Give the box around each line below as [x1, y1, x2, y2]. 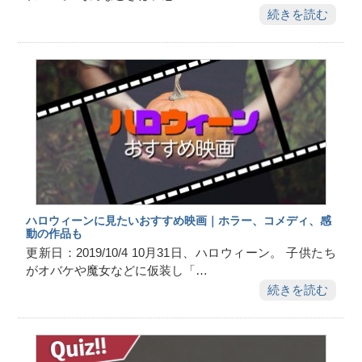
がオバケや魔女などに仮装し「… [26, 264, 208, 278]
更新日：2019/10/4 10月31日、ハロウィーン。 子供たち [26, 246, 336, 260]
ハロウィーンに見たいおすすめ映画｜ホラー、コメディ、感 [26, 213, 332, 227]
